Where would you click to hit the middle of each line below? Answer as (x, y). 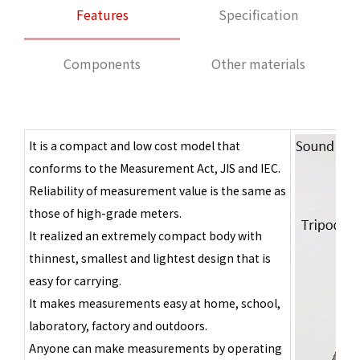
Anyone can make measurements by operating (155, 348)
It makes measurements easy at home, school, (155, 303)
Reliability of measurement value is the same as (157, 190)
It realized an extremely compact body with (145, 235)
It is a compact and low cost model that (135, 145)
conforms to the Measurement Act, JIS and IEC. (155, 168)
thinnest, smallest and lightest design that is (150, 258)
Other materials (258, 63)
